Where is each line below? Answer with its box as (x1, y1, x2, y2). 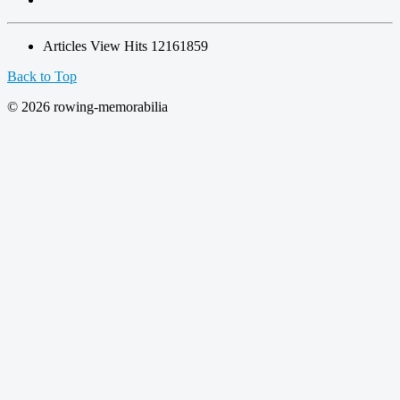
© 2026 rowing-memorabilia (7, 98, 168, 114)
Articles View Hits (43, 37, 151, 54)
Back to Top (7, 68, 77, 84)
